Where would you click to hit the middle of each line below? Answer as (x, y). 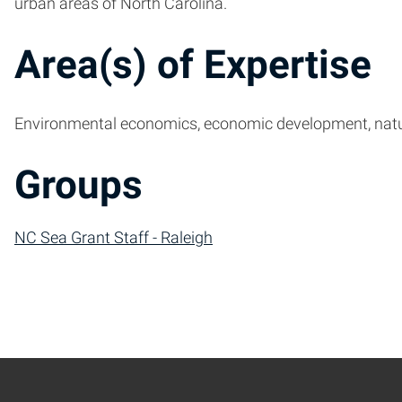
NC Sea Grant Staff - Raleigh (114, 238)
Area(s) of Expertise (193, 65)
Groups (79, 184)
